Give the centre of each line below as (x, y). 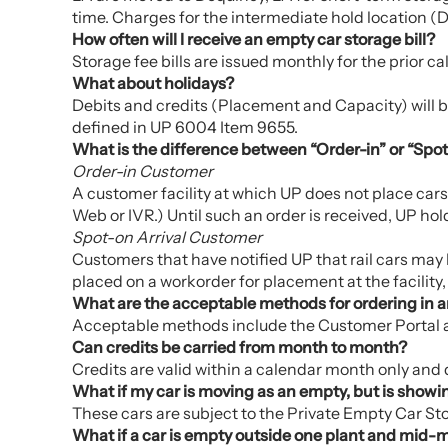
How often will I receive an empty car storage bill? (253, 39)
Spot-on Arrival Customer (167, 237)
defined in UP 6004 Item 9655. (185, 127)
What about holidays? (153, 83)
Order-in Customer (142, 171)
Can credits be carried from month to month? (239, 347)
